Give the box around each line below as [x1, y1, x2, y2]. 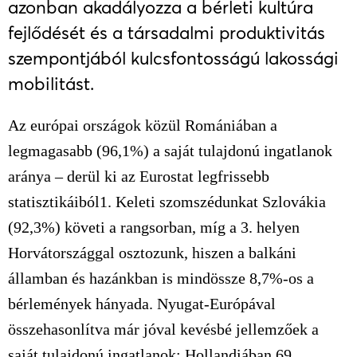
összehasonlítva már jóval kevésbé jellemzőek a [8, 320, 319, 338]
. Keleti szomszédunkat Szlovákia [108, 193, 326, 210]
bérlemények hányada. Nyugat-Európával [8, 295, 276, 312]
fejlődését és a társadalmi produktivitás [8, 22, 325, 43]
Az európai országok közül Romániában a [8, 116, 277, 134]
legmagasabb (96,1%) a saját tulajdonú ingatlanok [8, 142, 332, 159]
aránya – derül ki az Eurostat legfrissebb [8, 167, 269, 185]
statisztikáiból [8, 193, 100, 210]
